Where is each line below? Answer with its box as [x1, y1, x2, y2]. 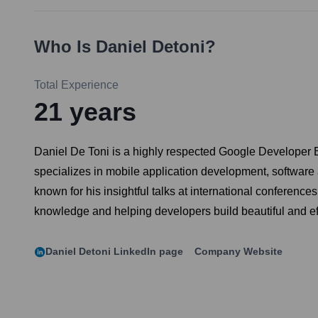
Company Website [194, 246, 283, 258]
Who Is [34, 37, 96, 57]
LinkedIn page [111, 246, 183, 258]
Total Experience [34, 79, 119, 92]
